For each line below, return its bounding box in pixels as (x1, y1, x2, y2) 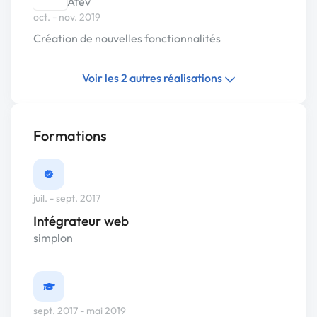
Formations (33, 127, 107, 144)
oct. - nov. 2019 (33, 11, 100, 23)
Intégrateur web (33, 212, 129, 230)
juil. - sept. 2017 (33, 192, 100, 205)
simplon (33, 231, 73, 246)
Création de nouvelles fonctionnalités (33, 31, 221, 45)
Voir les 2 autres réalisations (81, 71, 224, 85)
